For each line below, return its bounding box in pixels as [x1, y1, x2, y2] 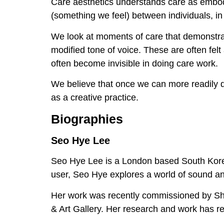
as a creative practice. [51, 92, 141, 102]
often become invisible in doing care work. [51, 58, 218, 68]
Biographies [51, 112, 123, 126]
